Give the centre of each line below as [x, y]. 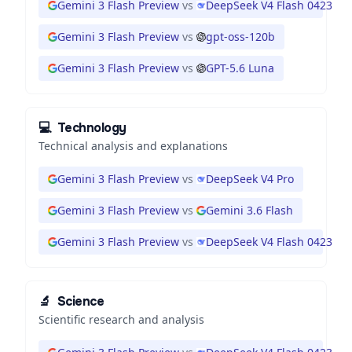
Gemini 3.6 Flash [249, 210]
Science [81, 301]
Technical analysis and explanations [133, 146]
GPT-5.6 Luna [240, 68]
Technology [92, 128]
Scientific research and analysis [121, 319]
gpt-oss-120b [240, 37]
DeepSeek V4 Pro [250, 179]
